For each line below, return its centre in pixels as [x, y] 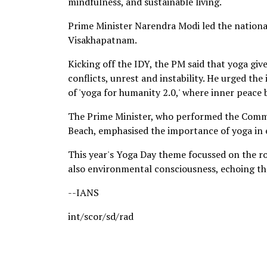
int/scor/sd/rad [101, 216]
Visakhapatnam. [103, 40]
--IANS [83, 193]
